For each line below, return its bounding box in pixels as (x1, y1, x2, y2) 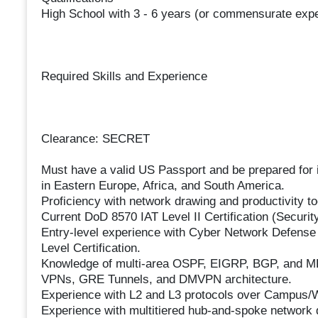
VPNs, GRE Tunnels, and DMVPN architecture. (40, 273, 292, 287)
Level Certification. (40, 241, 141, 256)
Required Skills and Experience (40, 70, 207, 84)
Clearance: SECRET (40, 132, 150, 146)
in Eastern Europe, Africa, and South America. (40, 179, 285, 193)
